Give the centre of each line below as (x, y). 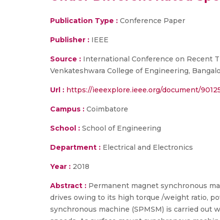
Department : (75, 147)
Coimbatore (106, 109)
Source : (66, 59)
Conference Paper (151, 21)
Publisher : (71, 40)
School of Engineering (121, 128)
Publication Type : (84, 21)
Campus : (67, 109)
